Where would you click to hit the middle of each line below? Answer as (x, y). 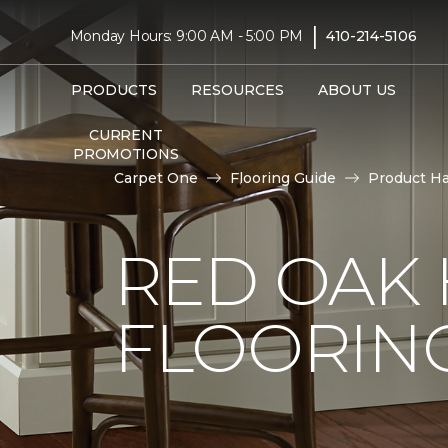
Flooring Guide (283, 178)
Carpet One (156, 178)
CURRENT (126, 134)
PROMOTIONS (126, 153)
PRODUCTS (113, 89)
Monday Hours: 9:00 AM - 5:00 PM (186, 35)
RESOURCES (237, 89)
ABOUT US (356, 89)
